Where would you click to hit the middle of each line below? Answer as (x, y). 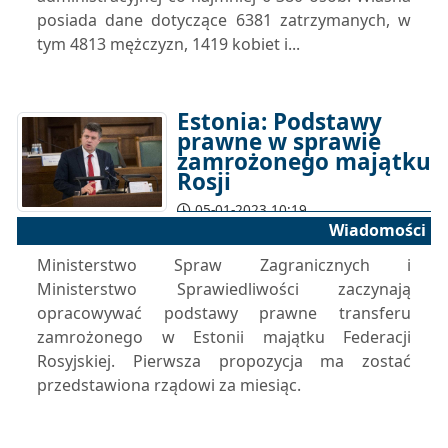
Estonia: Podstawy (279, 121)
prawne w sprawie (279, 141)
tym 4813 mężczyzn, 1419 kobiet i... (168, 44)
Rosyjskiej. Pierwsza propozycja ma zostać (224, 361)
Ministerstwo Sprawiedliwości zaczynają (224, 289)
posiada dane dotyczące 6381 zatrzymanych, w (224, 20)
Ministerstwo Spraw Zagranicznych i (224, 265)
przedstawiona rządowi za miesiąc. (169, 385)
